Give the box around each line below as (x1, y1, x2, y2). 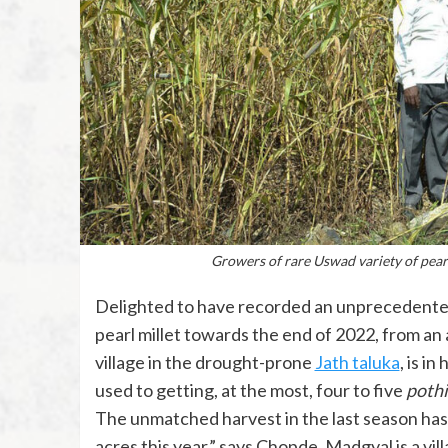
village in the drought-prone (94, 351, 315, 374)
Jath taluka (314, 351, 400, 374)
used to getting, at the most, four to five (94, 379, 406, 402)
